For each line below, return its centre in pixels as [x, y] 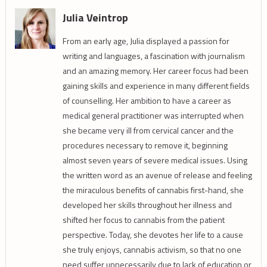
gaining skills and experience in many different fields [156, 86]
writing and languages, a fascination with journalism [153, 56]
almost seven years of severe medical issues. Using [155, 160]
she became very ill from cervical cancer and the [148, 131]
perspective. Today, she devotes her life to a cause [153, 235]
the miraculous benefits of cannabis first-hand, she [153, 190]
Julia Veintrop [95, 18]
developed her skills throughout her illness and [147, 205]
